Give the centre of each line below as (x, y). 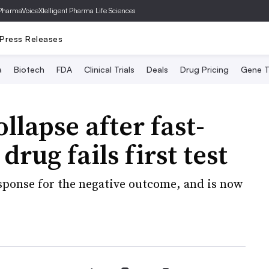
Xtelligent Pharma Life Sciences (87, 11)
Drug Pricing (204, 69)
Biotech (29, 69)
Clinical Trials (109, 69)
